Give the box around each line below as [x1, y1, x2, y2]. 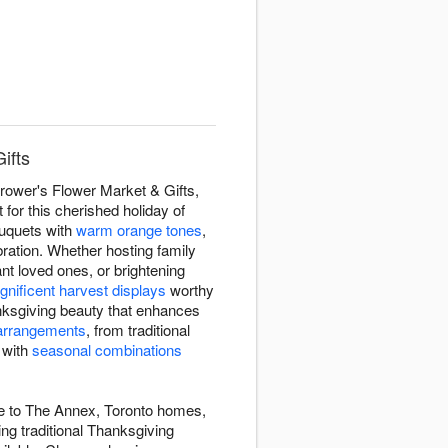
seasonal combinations [32, 339, 182, 361]
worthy [166, 279, 214, 301]
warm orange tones [76, 219, 202, 241]
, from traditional [86, 319, 190, 341]
